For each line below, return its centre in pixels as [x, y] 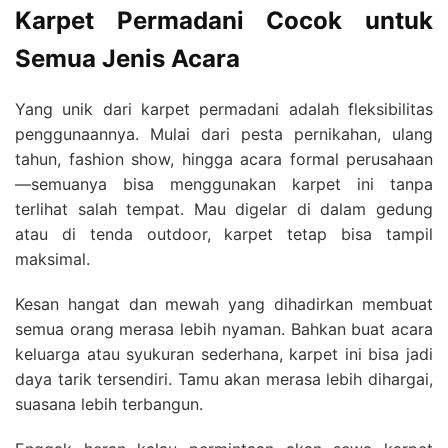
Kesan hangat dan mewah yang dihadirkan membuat [224, 304]
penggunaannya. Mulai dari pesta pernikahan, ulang [224, 134]
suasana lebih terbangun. [109, 404]
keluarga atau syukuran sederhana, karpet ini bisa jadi [224, 354]
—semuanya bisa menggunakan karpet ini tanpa [224, 184]
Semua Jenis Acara [127, 58]
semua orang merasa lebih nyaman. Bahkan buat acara [224, 329]
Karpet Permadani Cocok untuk [224, 20]
